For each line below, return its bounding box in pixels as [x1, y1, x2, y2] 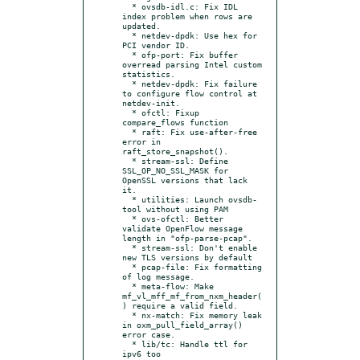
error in [122, 136, 161, 146]
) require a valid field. [122, 300, 238, 310]
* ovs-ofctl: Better [122, 213, 132, 223]
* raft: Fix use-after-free [122, 126, 132, 137]
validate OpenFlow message [122, 223, 243, 233]
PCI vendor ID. [122, 39, 190, 50]
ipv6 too [122, 348, 161, 358]
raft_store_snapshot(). [122, 145, 228, 156]
